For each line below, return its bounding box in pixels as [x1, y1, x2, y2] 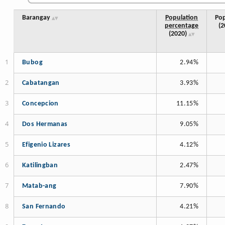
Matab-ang [22, 183, 57, 190]
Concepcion [22, 100, 59, 107]
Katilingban [22, 162, 58, 169]
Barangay [22, 15, 50, 22]
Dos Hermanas [22, 121, 68, 128]
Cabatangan [22, 80, 60, 87]
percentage [165, 23, 198, 30]
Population [165, 15, 198, 22]
